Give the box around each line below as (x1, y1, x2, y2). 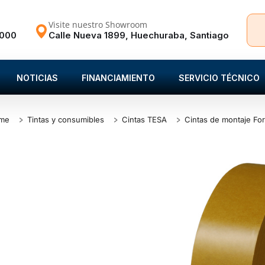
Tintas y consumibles (27, 115, 105, 125)
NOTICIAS (17, 73, 58, 83)
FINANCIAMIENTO (82, 73, 155, 83)
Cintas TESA (122, 115, 167, 125)
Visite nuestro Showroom (48, 18, 147, 30)
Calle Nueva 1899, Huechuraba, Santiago (48, 29, 229, 41)
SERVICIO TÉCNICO (179, 73, 260, 83)
